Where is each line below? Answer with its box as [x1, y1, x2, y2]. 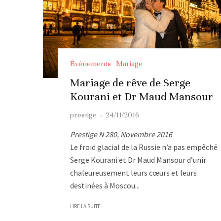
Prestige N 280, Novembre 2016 [70, 129, 172, 139]
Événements [70, 59, 111, 68]
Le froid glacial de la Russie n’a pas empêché [70, 142, 218, 152]
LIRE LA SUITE [70, 202, 101, 210]
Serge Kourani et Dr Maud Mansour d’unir [70, 154, 206, 165]
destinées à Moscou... [70, 180, 140, 190]
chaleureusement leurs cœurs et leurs [70, 167, 197, 178]
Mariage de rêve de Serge [70, 75, 190, 89]
